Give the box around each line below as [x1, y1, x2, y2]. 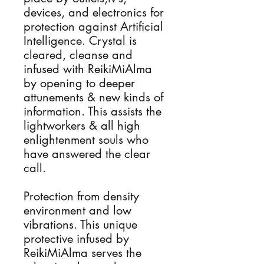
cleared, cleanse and [24, 47, 133, 62]
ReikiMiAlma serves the [24, 245, 141, 260]
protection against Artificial [24, 19, 163, 34]
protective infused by [24, 231, 129, 246]
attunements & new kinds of [24, 90, 163, 105]
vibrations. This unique [24, 217, 137, 232]
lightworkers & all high [24, 118, 140, 133]
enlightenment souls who [24, 132, 148, 147]
